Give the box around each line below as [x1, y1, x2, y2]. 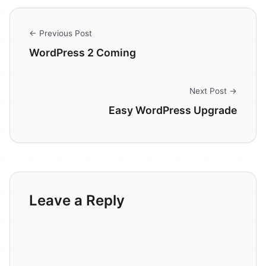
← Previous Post [29, 28, 92, 39]
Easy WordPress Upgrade [109, 104, 237, 117]
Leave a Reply [29, 192, 125, 210]
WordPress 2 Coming [29, 46, 136, 59]
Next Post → [189, 86, 237, 96]
